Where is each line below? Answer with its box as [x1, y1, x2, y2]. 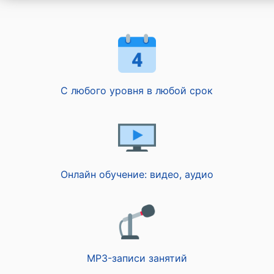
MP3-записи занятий [86, 252, 187, 264]
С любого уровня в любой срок [61, 84, 213, 97]
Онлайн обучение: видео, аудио [60, 168, 213, 180]
